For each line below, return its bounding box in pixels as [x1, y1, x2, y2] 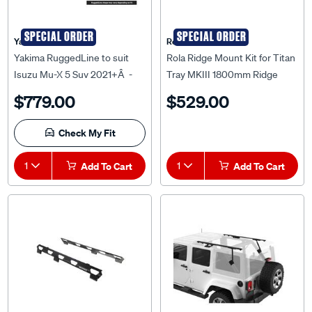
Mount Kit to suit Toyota [166, 85, 270, 97]
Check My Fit [58, 126, 116, 139]
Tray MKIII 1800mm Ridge [166, 68, 278, 81]
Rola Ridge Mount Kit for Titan [166, 52, 295, 64]
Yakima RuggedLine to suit [14, 52, 129, 64]
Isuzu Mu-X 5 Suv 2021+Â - [14, 68, 132, 81]
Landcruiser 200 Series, [166, 102, 270, 114]
